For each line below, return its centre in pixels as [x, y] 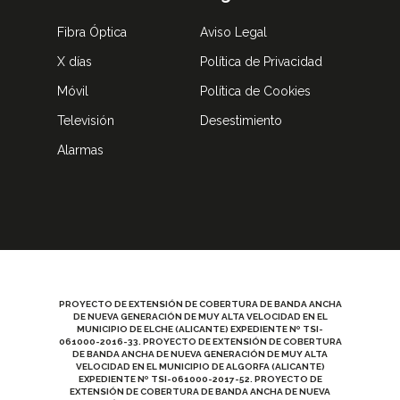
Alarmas [80, 150]
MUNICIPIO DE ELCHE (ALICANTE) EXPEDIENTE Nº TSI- [200, 329]
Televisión [86, 121]
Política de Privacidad [261, 62]
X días [75, 62]
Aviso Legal [233, 32]
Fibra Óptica [92, 32]
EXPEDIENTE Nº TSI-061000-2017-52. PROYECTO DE [200, 379]
